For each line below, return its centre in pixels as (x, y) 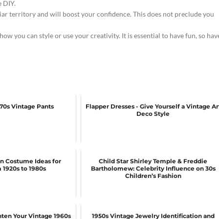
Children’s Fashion (153, 176)
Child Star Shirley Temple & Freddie (153, 161)
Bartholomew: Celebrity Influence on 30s (153, 168)
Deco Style (153, 114)
